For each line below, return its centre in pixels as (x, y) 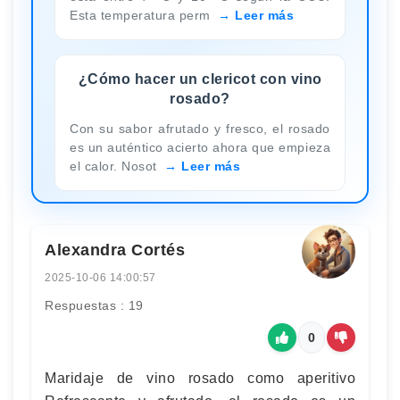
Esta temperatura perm (142, 15)
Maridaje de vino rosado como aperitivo (200, 378)
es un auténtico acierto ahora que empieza (200, 147)
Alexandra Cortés (115, 250)
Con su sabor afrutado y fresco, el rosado (200, 128)
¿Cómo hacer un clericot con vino (200, 79)
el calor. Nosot (115, 166)
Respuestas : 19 (94, 305)
